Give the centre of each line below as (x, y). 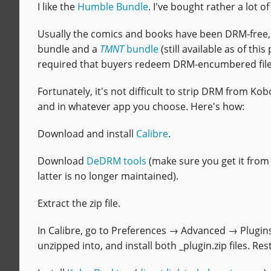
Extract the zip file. (79, 203)
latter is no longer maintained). (108, 176)
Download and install (87, 133)
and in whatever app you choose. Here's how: (141, 106)
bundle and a (69, 49)
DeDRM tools (116, 161)
